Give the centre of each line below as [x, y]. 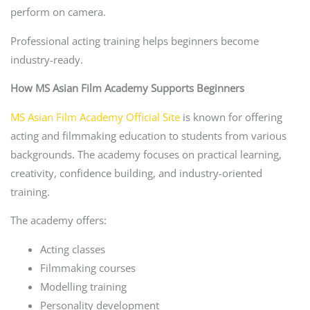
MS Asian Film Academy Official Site [95, 117]
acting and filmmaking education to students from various [148, 135]
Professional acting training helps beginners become [134, 40]
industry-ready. [46, 59]
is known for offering [231, 117]
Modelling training [84, 286]
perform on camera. [58, 11]
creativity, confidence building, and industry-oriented [136, 173]
